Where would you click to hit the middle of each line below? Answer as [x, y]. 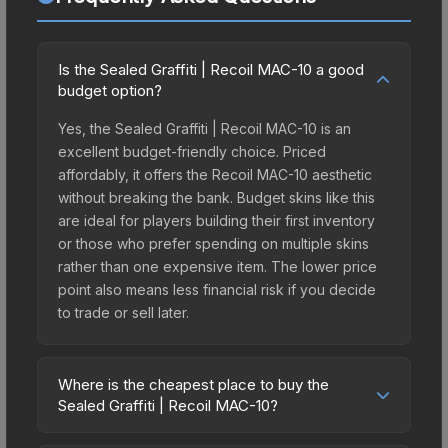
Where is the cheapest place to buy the [193, 384]
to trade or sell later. [123, 312]
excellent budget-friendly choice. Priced [192, 151]
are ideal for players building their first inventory [216, 220]
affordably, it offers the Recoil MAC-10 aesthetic [215, 174]
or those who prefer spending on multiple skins [213, 243]
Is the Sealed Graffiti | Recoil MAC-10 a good [211, 69]
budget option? [110, 90]
